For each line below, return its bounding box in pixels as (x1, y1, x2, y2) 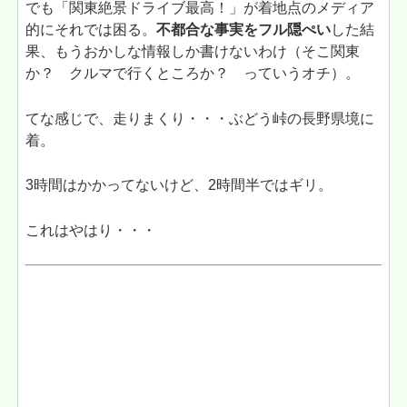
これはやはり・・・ (25, 222, 157, 238)
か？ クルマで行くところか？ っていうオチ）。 (25, 65, 361, 82)
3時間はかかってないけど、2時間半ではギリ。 (25, 177, 333, 194)
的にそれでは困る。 (25, 22, 157, 38)
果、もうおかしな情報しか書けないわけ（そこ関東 (25, 44, 361, 60)
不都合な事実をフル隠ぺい (156, 22, 332, 38)
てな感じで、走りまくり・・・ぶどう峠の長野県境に (25, 110, 375, 126)
